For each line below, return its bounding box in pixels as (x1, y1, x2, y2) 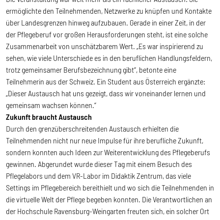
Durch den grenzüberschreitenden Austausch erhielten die (6, 123, 179, 133)
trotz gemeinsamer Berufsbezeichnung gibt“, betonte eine (6, 64, 176, 74)
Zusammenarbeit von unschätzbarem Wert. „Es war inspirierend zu (6, 41, 203, 51)
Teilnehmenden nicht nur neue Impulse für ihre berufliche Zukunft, (6, 135, 203, 145)
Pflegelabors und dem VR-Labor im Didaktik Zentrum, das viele (6, 170, 191, 180)
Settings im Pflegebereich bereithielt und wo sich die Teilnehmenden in (6, 182, 214, 192)
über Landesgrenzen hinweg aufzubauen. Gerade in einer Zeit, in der (6, 17, 206, 27)
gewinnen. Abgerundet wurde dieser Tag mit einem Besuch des (6, 159, 192, 168)
